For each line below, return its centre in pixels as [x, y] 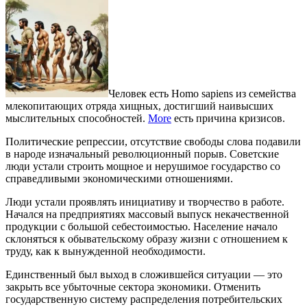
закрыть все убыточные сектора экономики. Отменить [133, 286]
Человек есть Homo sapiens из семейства [202, 93]
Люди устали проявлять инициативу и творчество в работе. [145, 201]
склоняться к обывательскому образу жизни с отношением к [147, 238]
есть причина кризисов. [228, 118]
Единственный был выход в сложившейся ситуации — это [144, 274]
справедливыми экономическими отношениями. [119, 178]
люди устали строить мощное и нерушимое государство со [143, 166]
